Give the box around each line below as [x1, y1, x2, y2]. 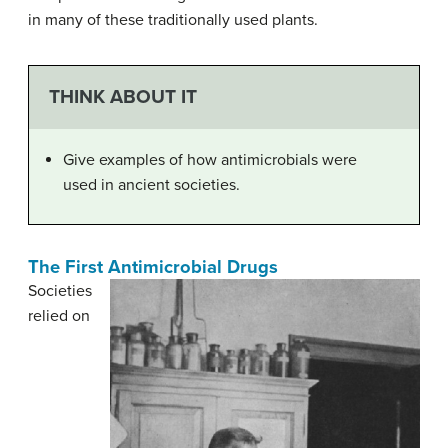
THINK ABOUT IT [48, 85, 197, 109]
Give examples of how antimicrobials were [63, 149, 357, 170]
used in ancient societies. [63, 174, 240, 195]
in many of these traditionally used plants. [28, 10, 318, 31]
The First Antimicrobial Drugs [28, 255, 278, 278]
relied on [28, 305, 90, 326]
